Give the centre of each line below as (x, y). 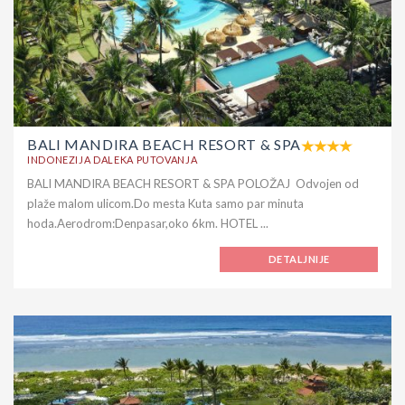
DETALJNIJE (299, 259)
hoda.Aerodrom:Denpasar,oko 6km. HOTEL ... (148, 223)
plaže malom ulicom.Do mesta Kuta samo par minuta (165, 203)
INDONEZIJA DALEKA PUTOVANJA (113, 159)
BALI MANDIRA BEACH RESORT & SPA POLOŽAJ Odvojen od (193, 183)
